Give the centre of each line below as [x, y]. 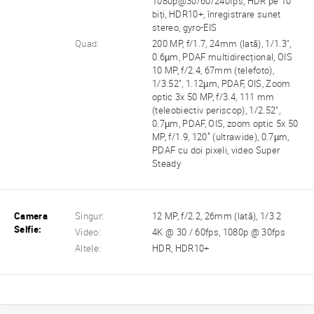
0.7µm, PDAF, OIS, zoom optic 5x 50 [225, 123]
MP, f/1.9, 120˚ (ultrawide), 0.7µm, [221, 137]
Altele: [88, 249]
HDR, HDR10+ [181, 249]
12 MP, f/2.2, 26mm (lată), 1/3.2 [217, 217]
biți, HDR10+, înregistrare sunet [217, 14]
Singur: [90, 217]
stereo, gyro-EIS [185, 27]
